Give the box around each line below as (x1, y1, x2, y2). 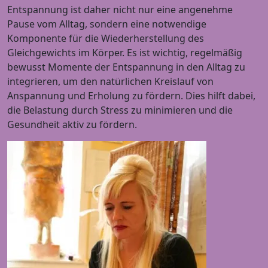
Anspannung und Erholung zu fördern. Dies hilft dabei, (7, 89, 255, 102)
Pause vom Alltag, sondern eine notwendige (7, 17, 206, 31)
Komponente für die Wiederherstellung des (7, 32, 204, 45)
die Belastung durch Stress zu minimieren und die (7, 103, 233, 117)
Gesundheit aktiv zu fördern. (7, 118, 137, 131)
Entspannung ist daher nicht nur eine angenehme (7, 3, 233, 16)
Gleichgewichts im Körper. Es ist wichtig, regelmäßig (7, 46, 242, 59)
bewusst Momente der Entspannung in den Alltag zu (7, 60, 245, 74)
